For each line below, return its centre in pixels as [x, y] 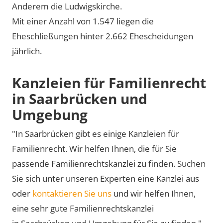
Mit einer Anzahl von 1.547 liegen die [83, 21]
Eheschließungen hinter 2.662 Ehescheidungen [103, 36]
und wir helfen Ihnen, [154, 193]
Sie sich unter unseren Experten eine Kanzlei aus [106, 178]
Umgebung [50, 114]
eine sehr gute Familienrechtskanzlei [83, 208]
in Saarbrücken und [80, 99]
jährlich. [27, 51]
